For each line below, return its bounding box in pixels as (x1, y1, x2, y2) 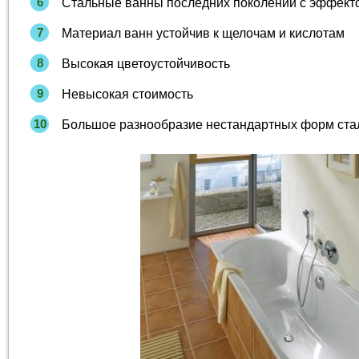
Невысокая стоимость (62, 87, 193, 101)
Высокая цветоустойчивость (62, 57, 230, 71)
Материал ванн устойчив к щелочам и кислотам (62, 26, 345, 40)
